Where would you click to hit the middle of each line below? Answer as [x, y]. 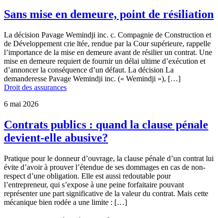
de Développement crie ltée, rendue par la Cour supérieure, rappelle [107, 43]
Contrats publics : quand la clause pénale [106, 124]
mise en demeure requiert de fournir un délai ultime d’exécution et [105, 61]
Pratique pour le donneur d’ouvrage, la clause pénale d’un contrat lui [109, 158]
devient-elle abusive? [56, 137]
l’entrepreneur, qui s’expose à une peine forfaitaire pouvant [94, 184]
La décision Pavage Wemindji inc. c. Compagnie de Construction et [108, 35]
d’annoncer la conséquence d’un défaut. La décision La [89, 70]
